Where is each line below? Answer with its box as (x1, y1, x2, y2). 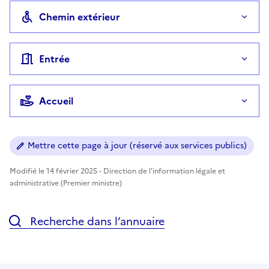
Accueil (39, 93, 73, 108)
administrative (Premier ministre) (10, 177, 122, 189)
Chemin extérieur (39, 9, 120, 24)
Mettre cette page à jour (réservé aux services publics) (28, 139, 247, 152)
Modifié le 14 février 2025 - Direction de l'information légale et (10, 165, 225, 177)
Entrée (39, 51, 70, 66)
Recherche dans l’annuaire (27, 213, 165, 229)
